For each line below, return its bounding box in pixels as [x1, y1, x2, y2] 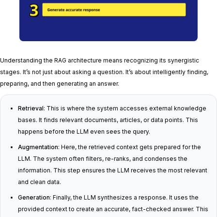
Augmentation [18, 143, 58, 151]
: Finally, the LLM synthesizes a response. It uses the [50, 194, 199, 201]
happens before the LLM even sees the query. [18, 128, 150, 136]
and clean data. [18, 178, 61, 186]
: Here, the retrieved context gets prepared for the [58, 143, 201, 151]
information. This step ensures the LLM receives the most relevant [18, 167, 207, 174]
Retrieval [18, 105, 44, 112]
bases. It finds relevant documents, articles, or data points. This [18, 116, 198, 124]
